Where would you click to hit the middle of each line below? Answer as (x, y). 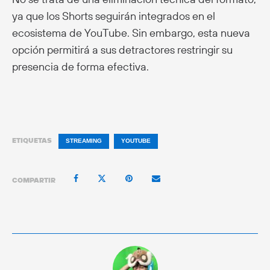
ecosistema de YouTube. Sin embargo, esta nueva (131, 33)
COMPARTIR (34, 180)
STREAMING (84, 141)
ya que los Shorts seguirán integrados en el (114, 16)
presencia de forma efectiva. (80, 67)
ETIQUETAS (32, 140)
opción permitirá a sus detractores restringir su (122, 50)
